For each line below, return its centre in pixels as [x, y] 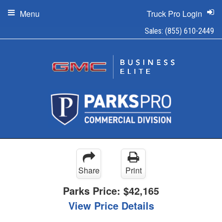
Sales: [155, 31]
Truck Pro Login [174, 14]
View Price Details [111, 205]
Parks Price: [93, 191]
